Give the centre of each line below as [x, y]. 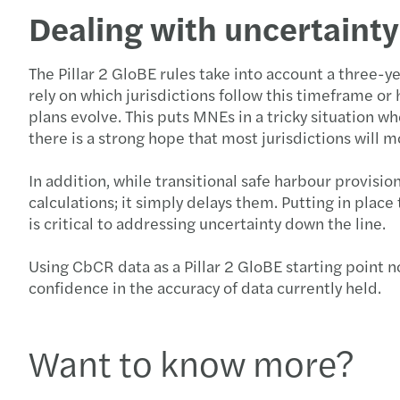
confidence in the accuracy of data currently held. [207, 287]
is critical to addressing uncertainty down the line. [209, 222]
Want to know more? [192, 362]
